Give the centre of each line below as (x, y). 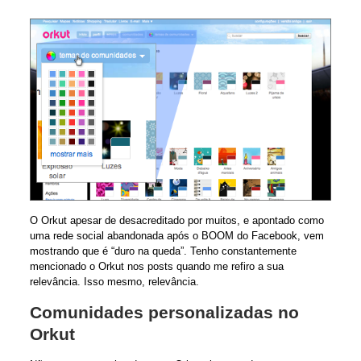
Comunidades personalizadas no (164, 313)
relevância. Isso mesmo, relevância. (114, 282)
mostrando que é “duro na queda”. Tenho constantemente (163, 251)
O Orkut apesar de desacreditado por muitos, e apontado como (176, 221)
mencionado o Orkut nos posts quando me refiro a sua (156, 267)
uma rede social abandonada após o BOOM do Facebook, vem (176, 236)
